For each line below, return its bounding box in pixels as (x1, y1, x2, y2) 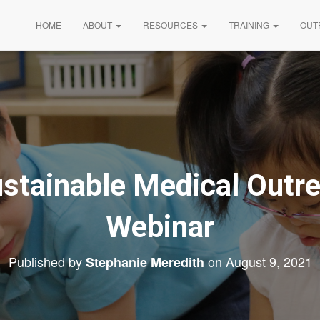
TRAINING (229, 19, 271, 31)
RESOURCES (143, 19, 200, 31)
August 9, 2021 (225, 252, 312, 271)
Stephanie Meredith (85, 253, 204, 271)
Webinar (106, 209, 214, 244)
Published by (8, 252, 86, 271)
